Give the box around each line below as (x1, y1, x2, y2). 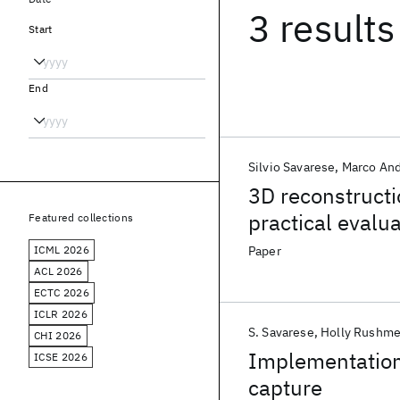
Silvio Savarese (248, 159, 336, 175)
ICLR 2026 (34, 307, 87, 321)
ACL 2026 (34, 264, 83, 278)
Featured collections (29, 211, 134, 224)
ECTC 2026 (34, 286, 89, 299)
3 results (248, 4, 396, 53)
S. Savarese (248, 324, 314, 340)
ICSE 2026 (34, 350, 87, 363)
